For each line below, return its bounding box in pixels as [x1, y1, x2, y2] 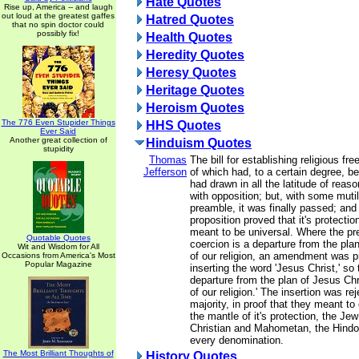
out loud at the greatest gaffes [2, 11, 115, 20]
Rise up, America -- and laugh [3, 2, 113, 11]
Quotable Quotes [26, 233, 91, 242]
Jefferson [143, 166, 187, 178]
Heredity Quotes [146, 48, 244, 62]
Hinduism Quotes [146, 136, 252, 150]
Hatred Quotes [146, 13, 234, 26]
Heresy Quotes [146, 66, 236, 79]
